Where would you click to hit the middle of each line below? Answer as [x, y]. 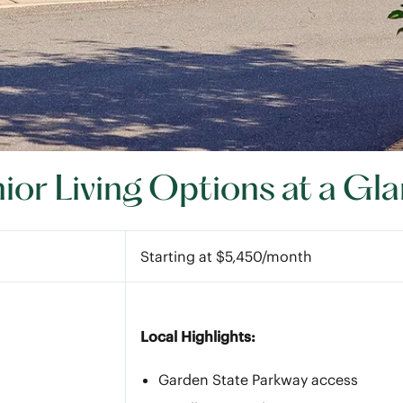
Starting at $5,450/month [226, 256]
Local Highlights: [198, 336]
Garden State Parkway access [258, 380]
